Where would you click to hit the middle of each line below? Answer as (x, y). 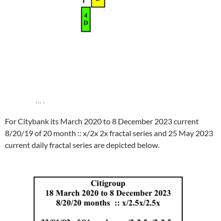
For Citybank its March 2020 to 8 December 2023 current (102, 121)
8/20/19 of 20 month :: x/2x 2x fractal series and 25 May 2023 (109, 133)
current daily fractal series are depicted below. (82, 145)
